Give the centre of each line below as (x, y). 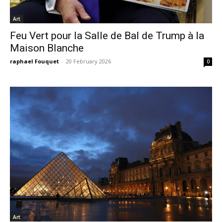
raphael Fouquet (34, 61)
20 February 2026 (88, 61)
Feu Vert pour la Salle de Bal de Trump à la (107, 35)
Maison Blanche (47, 48)
